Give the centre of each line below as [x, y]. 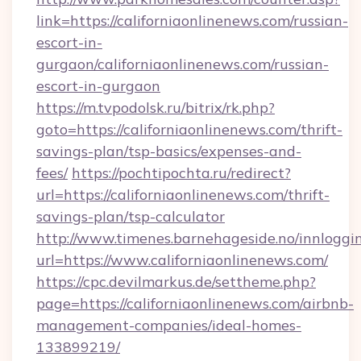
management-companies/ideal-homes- [169, 325]
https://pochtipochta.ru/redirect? [181, 173]
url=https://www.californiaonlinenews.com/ [182, 260]
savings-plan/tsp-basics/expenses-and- [169, 151]
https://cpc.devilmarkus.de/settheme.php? [176, 282]
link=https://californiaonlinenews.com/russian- [192, 21]
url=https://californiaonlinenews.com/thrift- [183, 195]
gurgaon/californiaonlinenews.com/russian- [183, 64]
